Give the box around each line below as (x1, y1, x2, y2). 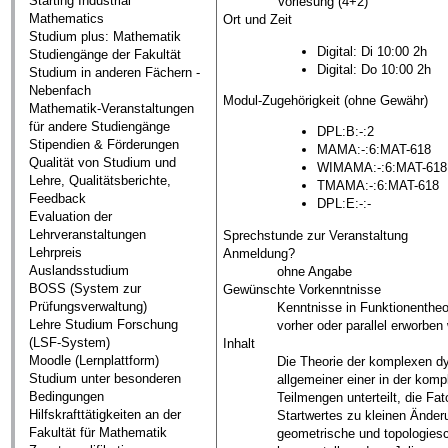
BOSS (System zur (29, 281, 142, 297)
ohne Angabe (276, 263, 352, 279)
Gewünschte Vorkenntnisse (223, 281, 382, 297)
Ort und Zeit (223, 12, 293, 28)
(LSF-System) (29, 335, 111, 351)
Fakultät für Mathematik (29, 425, 168, 441)
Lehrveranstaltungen (29, 227, 147, 243)
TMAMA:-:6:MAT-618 (316, 178, 439, 194)
